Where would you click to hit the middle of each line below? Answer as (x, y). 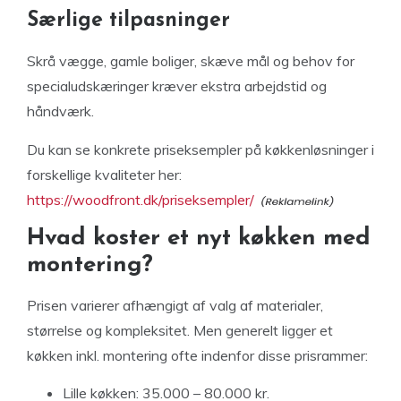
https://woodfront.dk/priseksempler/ (141, 199)
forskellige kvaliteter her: (104, 174)
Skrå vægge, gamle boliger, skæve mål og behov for (191, 60)
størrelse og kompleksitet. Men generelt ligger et (180, 330)
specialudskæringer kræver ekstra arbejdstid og (177, 85)
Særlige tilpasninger (128, 21)
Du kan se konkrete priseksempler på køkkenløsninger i (200, 149)
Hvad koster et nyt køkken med (199, 238)
